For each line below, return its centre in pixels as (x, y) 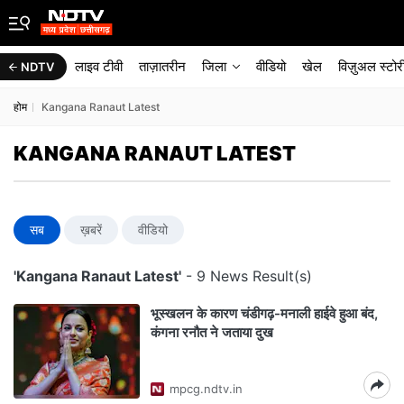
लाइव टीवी (99, 66)
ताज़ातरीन (162, 66)
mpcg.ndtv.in (206, 389)
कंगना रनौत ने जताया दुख (212, 332)
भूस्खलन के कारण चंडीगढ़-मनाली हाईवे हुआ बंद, (264, 313)
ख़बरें (91, 230)
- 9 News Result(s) (247, 276)
